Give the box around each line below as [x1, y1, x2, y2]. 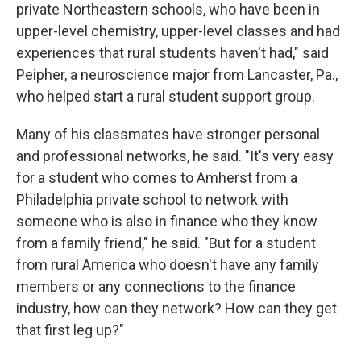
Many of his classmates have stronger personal [16, 125, 320, 143]
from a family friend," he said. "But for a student [16, 234, 316, 251]
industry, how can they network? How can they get [16, 299, 337, 317]
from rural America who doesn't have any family [16, 255, 319, 273]
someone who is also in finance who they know [16, 212, 317, 230]
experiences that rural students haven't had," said [16, 44, 329, 61]
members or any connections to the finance [16, 277, 296, 295]
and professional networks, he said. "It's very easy [16, 147, 334, 164]
